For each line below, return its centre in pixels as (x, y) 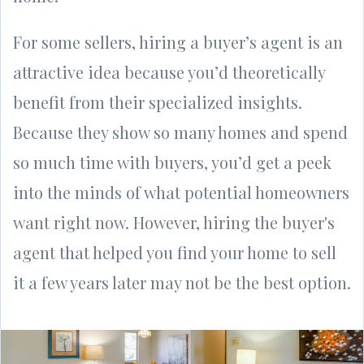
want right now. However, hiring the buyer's (174, 222)
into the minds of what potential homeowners (181, 192)
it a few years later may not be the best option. (182, 282)
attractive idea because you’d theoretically (169, 71)
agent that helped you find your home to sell (175, 252)
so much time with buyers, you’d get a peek (172, 162)
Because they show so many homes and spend (180, 132)
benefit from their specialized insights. (158, 102)
